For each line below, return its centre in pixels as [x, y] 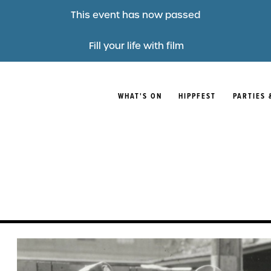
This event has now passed [135, 15]
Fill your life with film [135, 46]
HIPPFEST [198, 96]
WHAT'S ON [140, 96]
